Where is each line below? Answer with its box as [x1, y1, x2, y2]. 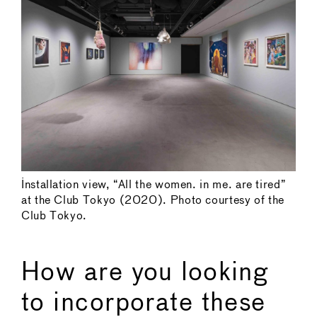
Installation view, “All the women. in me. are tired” [21, 180, 286, 191]
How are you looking [21, 261, 269, 286]
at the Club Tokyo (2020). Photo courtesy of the [21, 195, 285, 207]
